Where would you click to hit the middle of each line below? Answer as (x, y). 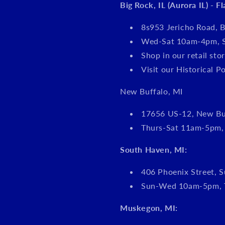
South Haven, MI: (154, 149)
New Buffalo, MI (151, 91)
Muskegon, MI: (149, 208)
